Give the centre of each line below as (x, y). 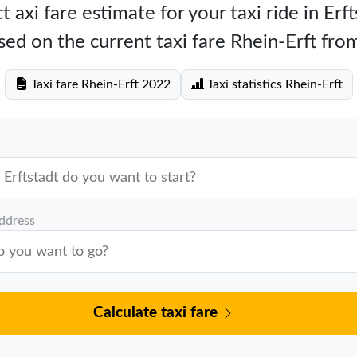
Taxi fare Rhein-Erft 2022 (99, 84)
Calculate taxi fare (158, 312)
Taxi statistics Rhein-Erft (273, 84)
